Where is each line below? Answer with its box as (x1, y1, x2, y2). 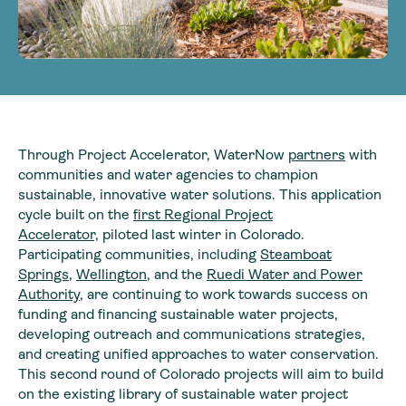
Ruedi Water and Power (207, 265, 362, 283)
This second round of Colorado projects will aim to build (18, 364, 383, 382)
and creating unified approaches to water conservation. (18, 344, 379, 362)
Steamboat (260, 245, 332, 263)
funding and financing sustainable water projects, (18, 304, 338, 323)
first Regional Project (133, 205, 273, 223)
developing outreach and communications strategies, (18, 324, 365, 343)
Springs (18, 265, 69, 283)
